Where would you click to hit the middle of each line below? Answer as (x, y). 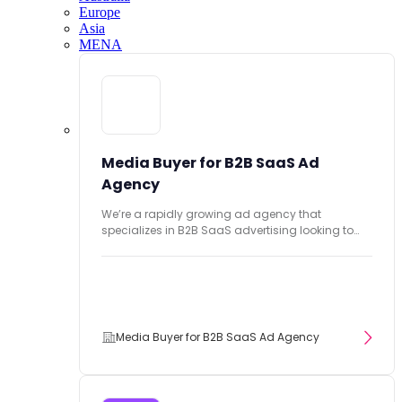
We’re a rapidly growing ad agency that (211, 214)
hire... (115, 246)
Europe (100, 12)
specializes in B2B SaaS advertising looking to (227, 230)
